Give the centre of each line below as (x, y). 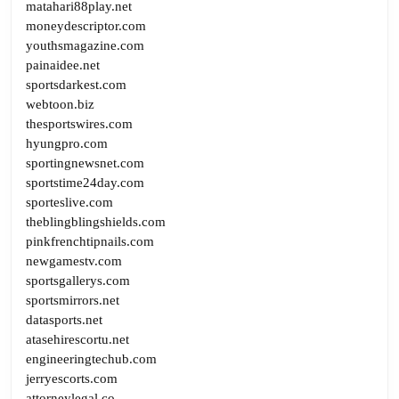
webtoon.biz (60, 104)
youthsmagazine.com (85, 45)
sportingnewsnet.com (85, 163)
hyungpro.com (67, 143)
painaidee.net (63, 65)
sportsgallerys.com (78, 280)
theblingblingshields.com (96, 221)
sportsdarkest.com (76, 84)
